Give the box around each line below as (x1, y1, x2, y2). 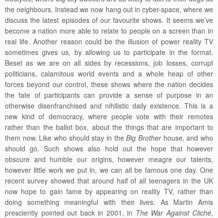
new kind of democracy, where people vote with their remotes (5, 111, 213, 122)
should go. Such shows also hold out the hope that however (5, 144, 213, 154)
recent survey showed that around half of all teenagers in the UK (5, 176, 213, 186)
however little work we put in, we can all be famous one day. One (5, 165, 213, 175)
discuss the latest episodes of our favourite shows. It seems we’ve (5, 15, 213, 25)
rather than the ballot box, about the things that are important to (5, 122, 213, 132)
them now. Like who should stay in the (5, 133, 127, 143)
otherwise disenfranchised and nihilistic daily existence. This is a (5, 101, 213, 111)
